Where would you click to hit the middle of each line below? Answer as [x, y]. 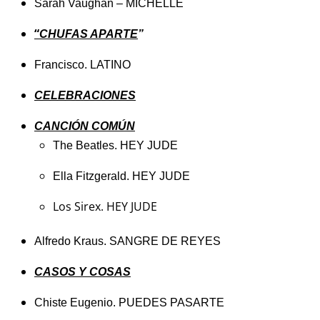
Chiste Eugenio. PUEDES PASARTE [129, 303]
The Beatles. [86, 145]
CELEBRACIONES [85, 95]
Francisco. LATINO [82, 64]
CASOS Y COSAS [82, 272]
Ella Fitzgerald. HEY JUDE [121, 176]
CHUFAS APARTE [89, 34]
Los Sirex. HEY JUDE [105, 206]
